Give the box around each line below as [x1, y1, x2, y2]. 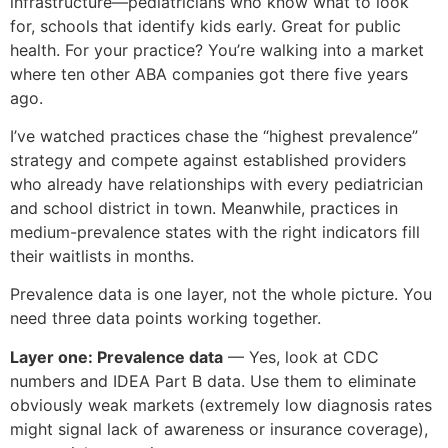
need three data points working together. [10, 308, 321, 329]
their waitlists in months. [10, 246, 194, 267]
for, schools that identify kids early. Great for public [10, 15, 401, 36]
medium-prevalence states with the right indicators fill [10, 222, 420, 243]
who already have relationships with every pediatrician [10, 174, 423, 195]
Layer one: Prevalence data [10, 346, 223, 367]
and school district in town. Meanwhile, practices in [10, 198, 398, 219]
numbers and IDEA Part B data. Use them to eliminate [10, 370, 416, 391]
